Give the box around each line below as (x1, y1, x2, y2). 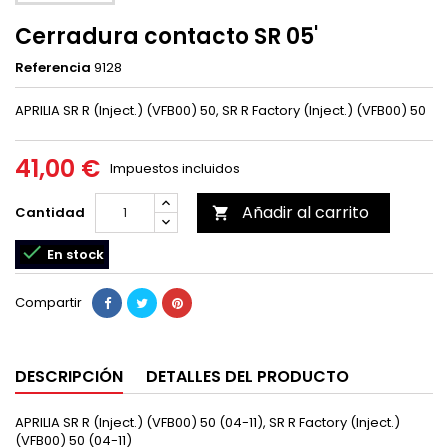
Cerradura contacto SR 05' (15, 21, 318, 52)
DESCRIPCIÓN (15, 365, 123, 388)
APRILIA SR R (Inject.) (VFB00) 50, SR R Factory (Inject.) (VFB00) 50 (15, 101, 426, 120)
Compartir (15, 293, 82, 312)
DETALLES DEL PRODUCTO (146, 365, 349, 388)
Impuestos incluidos (110, 159, 240, 178)
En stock (44, 244, 104, 264)
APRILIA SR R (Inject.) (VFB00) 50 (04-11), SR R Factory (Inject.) (15, 413, 400, 432)
